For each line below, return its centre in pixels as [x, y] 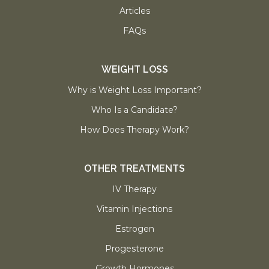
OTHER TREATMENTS [134, 169]
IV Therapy [134, 189]
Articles [134, 11]
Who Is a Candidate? [134, 110]
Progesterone [134, 249]
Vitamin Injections [134, 209]
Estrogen [134, 229]
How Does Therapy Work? [134, 130]
